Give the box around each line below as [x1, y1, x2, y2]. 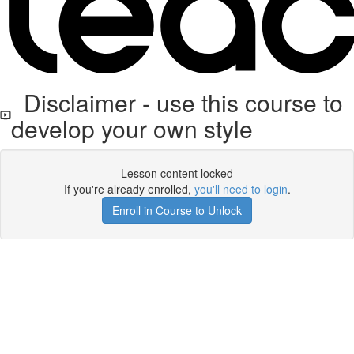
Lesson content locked [121, 165, 233, 181]
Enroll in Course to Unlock [112, 202, 242, 218]
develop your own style [11, 111, 254, 145]
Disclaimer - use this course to [11, 85, 344, 119]
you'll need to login [194, 181, 288, 197]
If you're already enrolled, [63, 181, 194, 197]
